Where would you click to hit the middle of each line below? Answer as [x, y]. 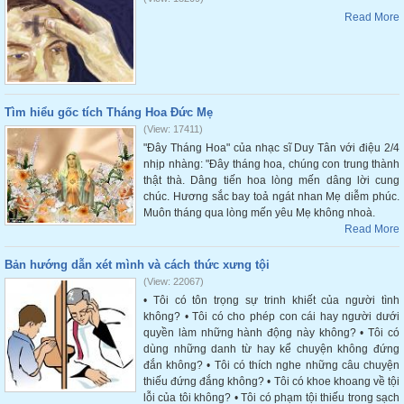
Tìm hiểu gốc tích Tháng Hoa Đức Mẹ [109, 112]
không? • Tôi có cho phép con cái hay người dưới [271, 317]
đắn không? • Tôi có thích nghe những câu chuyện [271, 365]
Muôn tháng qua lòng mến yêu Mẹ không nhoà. [259, 213]
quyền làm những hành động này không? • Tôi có [271, 333]
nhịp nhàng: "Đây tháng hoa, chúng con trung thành [271, 164]
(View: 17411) [173, 129]
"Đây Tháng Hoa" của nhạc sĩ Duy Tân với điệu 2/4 [271, 148]
